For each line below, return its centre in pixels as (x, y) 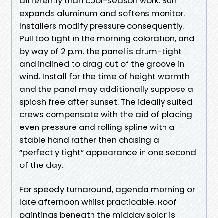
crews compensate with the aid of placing (106, 114)
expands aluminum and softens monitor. (102, 13)
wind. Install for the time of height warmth (105, 76)
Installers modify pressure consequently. (102, 26)
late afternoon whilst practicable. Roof (98, 202)
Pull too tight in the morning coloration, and (107, 38)
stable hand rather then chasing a (89, 139)
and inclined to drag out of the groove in (102, 64)
